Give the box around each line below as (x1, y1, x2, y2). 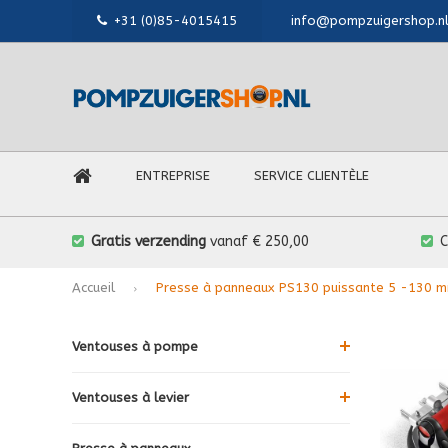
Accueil (72, 279, 115, 295)
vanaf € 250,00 (206, 233, 309, 250)
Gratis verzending (91, 233, 206, 250)
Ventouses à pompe (72, 338, 198, 354)
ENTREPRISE (136, 168, 210, 183)
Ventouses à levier (72, 389, 189, 405)
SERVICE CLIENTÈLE (254, 168, 369, 183)
